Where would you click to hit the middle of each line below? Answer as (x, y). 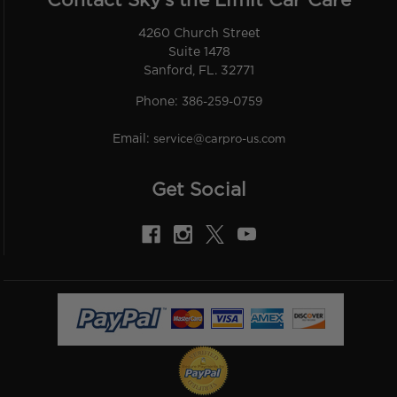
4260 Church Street (199, 34)
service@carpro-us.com (219, 140)
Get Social (199, 191)
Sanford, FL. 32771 (199, 71)
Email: (133, 140)
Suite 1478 (199, 53)
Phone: (159, 102)
